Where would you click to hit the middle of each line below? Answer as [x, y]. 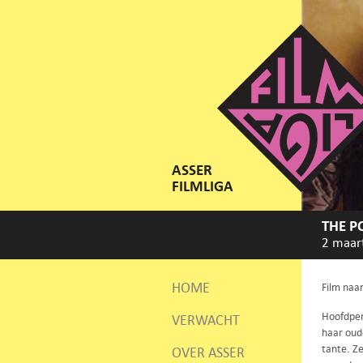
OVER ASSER [208, 352]
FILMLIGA [203, 186]
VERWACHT [206, 320]
